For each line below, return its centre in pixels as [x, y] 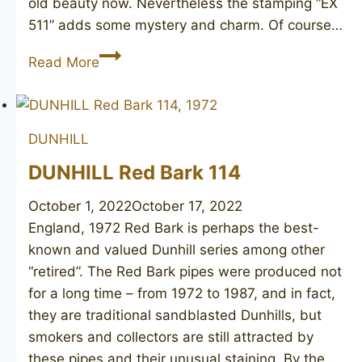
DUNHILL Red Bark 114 [135, 172]
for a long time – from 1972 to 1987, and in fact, [182, 293]
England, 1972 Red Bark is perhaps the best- [174, 227]
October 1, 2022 [80, 206]
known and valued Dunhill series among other [177, 249]
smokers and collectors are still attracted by [171, 337]
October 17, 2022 [187, 206]
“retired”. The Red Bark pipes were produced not [185, 271]
